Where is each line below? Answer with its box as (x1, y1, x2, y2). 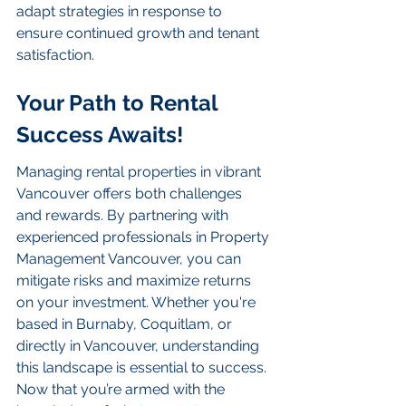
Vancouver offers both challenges (16, 185, 246, 203)
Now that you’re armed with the (16, 381, 228, 399)
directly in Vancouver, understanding (16, 337, 263, 355)
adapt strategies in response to (16, 3, 226, 21)
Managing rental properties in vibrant (16, 163, 265, 181)
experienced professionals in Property (16, 228, 273, 246)
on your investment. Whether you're (16, 294, 259, 312)
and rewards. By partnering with (16, 207, 232, 225)
